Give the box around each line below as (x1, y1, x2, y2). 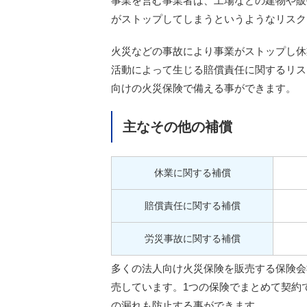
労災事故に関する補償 (144, 232, 241, 244)
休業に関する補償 (153, 167, 231, 178)
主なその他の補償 (123, 118, 232, 135)
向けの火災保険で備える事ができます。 (111, 82, 296, 94)
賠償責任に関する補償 (144, 199, 241, 211)
